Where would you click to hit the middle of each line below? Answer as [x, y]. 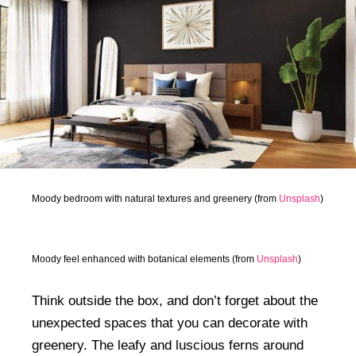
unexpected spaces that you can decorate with [170, 323]
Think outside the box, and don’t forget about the [175, 300]
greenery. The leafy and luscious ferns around [168, 345]
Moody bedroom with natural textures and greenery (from [155, 198]
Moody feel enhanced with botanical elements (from [144, 259]
